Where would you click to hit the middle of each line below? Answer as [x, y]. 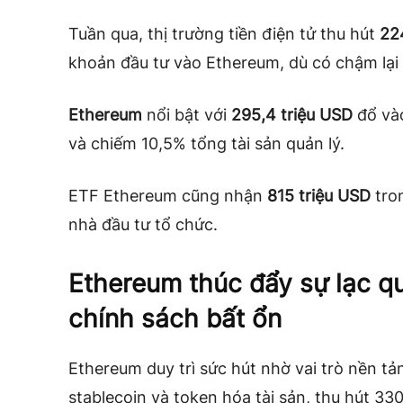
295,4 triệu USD [292, 115]
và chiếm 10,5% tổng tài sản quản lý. [206, 144]
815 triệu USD [319, 196]
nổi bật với [187, 115]
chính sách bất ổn [175, 319]
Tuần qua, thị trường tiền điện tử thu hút [224, 34]
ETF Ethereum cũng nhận [168, 196]
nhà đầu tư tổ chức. [143, 225]
